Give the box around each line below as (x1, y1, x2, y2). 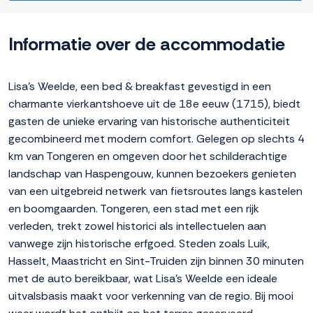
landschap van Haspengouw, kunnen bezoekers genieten (8, 166, 296, 182)
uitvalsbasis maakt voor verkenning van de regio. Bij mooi (8, 289, 293, 304)
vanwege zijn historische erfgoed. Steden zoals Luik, (8, 236, 270, 252)
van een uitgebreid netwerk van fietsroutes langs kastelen (8, 184, 303, 199)
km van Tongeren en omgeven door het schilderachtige (8, 149, 287, 164)
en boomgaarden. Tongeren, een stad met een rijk (8, 201, 259, 217)
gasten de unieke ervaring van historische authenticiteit (8, 114, 290, 129)
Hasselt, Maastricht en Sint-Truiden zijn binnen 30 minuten (8, 254, 304, 269)
